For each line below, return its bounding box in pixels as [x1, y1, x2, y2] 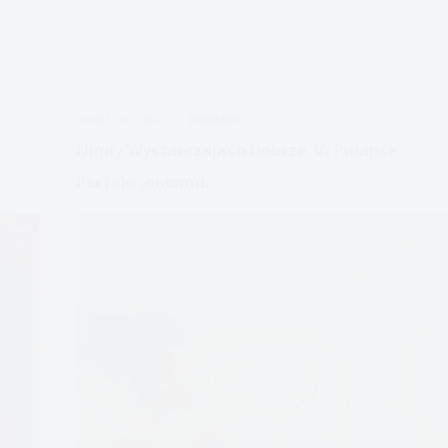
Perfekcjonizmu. [75, 171, 209, 194]
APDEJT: [75, 112, 114, 126]
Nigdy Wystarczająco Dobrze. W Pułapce [75, 139, 398, 162]
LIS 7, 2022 [115, 112, 162, 126]
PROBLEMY [189, 112, 240, 126]
